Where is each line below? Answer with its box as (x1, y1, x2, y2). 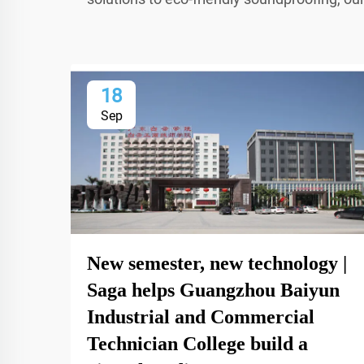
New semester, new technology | (87, 252, 347, 274)
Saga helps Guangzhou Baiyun (87, 279, 340, 301)
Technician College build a (87, 332, 308, 354)
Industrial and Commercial (87, 305, 314, 327)
